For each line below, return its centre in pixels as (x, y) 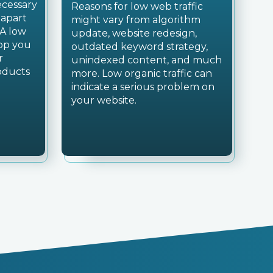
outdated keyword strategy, (140, 47)
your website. (104, 101)
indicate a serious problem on (143, 87)
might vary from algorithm (136, 20)
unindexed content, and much (147, 60)
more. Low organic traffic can (142, 74)
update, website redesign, (134, 34)
